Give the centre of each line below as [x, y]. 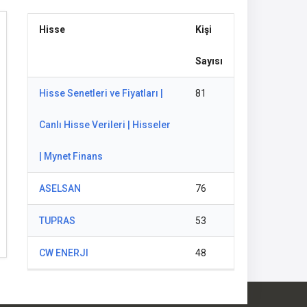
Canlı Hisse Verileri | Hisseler [105, 125]
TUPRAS [57, 221]
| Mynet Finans [71, 156]
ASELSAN [60, 188]
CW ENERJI [64, 253]
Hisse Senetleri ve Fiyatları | [101, 93]
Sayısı [209, 61]
